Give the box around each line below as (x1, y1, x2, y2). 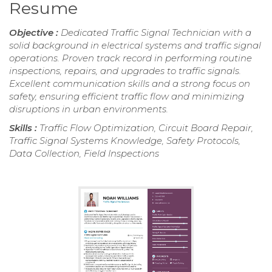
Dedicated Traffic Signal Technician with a (61, 26, 251, 38)
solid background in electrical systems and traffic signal (9, 39, 261, 51)
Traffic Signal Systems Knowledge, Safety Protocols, (9, 134, 240, 146)
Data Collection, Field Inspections (9, 147, 159, 159)
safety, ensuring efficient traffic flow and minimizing (9, 90, 244, 102)
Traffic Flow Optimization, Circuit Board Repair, (39, 121, 253, 134)
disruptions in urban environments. (9, 103, 168, 115)
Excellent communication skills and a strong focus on (9, 77, 250, 89)
